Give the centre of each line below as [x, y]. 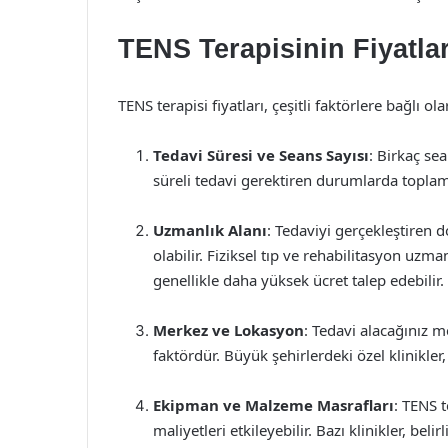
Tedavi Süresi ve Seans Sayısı [261, 155]
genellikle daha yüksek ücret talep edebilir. [298, 280]
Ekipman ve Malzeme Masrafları [273, 405]
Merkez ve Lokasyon [228, 330]
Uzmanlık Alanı [210, 230]
